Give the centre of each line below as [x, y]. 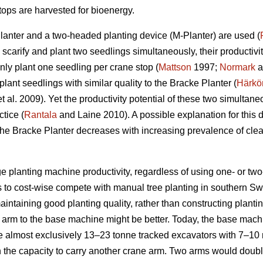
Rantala [41, 115]
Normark [237, 68]
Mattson [175, 68]
